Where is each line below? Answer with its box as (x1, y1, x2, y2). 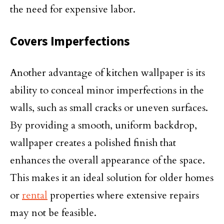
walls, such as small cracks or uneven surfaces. (10, 101, 208, 114)
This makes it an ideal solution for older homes (10, 171, 213, 184)
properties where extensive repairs (47, 188, 199, 202)
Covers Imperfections (10, 33, 130, 49)
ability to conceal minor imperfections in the (10, 83, 204, 97)
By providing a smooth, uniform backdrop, (10, 118, 197, 132)
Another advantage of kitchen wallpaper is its (10, 66, 205, 79)
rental (22, 188, 47, 202)
